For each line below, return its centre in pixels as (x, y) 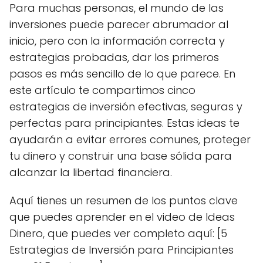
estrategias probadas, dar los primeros (114, 57)
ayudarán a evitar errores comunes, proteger (130, 139)
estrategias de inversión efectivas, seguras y (126, 107)
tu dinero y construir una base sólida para (121, 156)
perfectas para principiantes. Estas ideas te (124, 123)
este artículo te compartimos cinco (102, 90)
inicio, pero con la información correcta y (117, 41)
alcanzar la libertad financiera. (91, 172)
